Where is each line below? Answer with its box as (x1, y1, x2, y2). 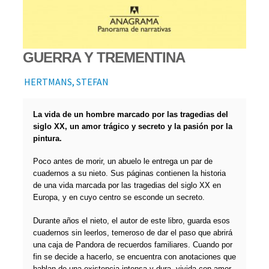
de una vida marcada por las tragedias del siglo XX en (32, 181, 221, 190)
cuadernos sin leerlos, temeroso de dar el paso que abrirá (32, 228, 232, 237)
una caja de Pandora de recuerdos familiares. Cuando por (32, 240, 232, 249)
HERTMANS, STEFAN (23, 75, 109, 88)
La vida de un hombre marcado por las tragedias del (32, 109, 228, 119)
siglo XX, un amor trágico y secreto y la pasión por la (32, 121, 232, 131)
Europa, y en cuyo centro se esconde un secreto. (32, 193, 205, 202)
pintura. (32, 133, 62, 143)
